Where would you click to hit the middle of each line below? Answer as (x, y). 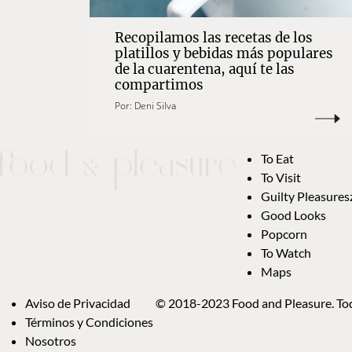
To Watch (286, 253)
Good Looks (293, 215)
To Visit (281, 178)
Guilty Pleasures (305, 196)
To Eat (277, 159)
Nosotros (51, 341)
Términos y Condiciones (90, 322)
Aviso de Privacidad (78, 303)
